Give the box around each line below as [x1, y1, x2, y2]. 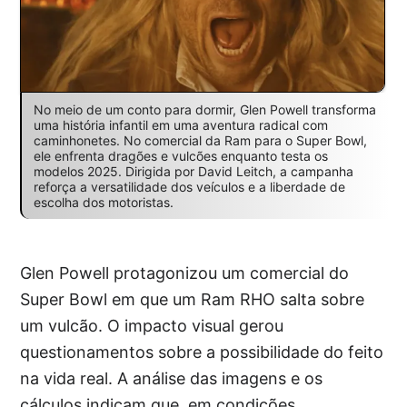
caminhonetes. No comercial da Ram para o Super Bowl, [33, 133, 367, 149]
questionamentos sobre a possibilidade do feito [20, 342, 384, 362]
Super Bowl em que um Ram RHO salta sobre [20, 290, 365, 310]
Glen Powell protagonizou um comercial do [20, 263, 350, 283]
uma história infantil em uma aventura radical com [33, 117, 328, 134]
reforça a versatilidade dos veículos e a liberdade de [33, 179, 345, 195]
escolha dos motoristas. [33, 194, 174, 211]
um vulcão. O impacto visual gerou [20, 316, 284, 336]
